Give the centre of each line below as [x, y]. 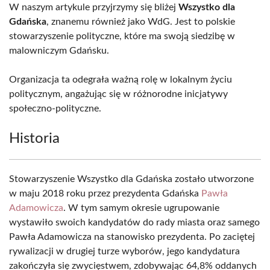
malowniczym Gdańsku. [59, 51]
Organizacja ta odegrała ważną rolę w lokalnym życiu [121, 80]
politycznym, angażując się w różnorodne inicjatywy [118, 94]
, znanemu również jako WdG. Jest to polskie [141, 22]
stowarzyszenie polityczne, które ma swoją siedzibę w [122, 36]
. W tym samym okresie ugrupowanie [141, 208]
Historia [34, 139]
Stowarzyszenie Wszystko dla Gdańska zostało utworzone [131, 179]
